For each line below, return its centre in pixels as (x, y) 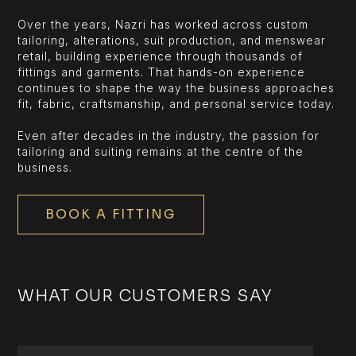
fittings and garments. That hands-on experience (162, 72)
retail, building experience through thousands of (161, 56)
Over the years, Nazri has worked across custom (163, 24)
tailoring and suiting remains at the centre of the (161, 151)
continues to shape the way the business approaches (176, 88)
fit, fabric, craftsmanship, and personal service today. (176, 104)
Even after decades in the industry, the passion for (169, 135)
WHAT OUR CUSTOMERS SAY (145, 296)
